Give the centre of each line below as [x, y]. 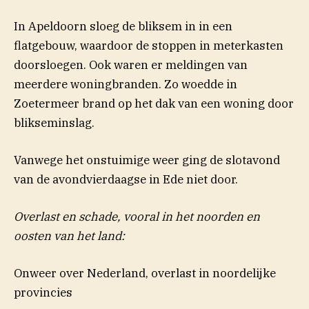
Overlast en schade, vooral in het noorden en [137, 217]
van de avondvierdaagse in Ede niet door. [126, 179]
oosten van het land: [69, 236]
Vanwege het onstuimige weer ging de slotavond [147, 160]
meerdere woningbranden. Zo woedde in [126, 84]
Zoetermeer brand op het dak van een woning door [154, 103]
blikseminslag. [54, 122]
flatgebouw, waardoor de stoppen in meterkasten [149, 45]
